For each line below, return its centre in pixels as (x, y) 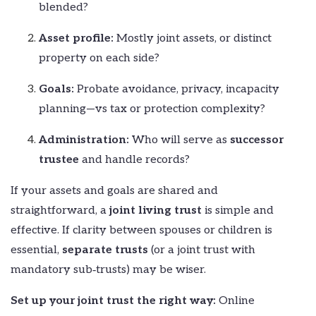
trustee (59, 159)
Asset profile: (76, 38)
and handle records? (134, 159)
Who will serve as (180, 140)
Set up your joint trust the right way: (113, 300)
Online (235, 300)
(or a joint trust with (202, 250)
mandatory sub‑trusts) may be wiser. (108, 269)
